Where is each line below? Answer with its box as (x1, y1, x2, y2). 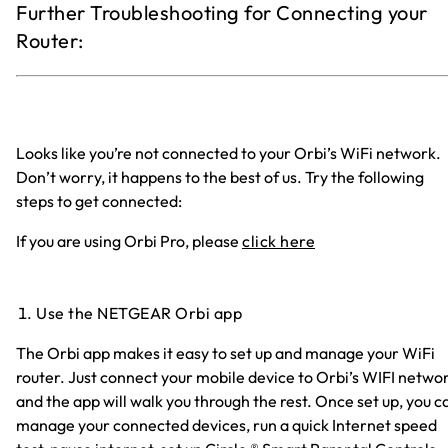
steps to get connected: (16, 191, 182, 212)
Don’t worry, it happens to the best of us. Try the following (16, 167, 424, 188)
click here (242, 231, 315, 252)
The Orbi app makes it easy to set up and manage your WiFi (16, 343, 435, 364)
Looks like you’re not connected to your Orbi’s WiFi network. (16, 143, 441, 164)
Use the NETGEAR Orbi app (36, 303, 242, 324)
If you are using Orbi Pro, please (16, 231, 242, 252)
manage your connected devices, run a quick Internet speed (16, 415, 437, 436)
